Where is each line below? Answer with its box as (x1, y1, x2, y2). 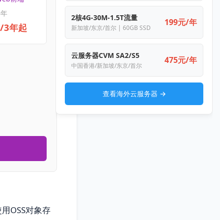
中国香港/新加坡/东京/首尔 (71, 61, 142, 70)
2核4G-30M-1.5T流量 (71, 13, 137, 22)
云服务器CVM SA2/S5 (71, 51, 139, 60)
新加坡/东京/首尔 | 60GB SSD (71, 24, 151, 32)
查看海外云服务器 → (102, 89, 166, 98)
